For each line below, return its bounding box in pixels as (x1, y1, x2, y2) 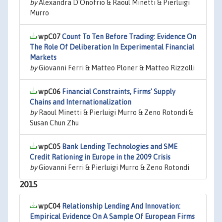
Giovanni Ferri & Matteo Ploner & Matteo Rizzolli (37, 64, 195, 72)
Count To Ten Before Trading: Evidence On (62, 33, 196, 41)
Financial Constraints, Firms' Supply (62, 88, 175, 96)
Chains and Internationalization (30, 98, 131, 106)
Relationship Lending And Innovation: (62, 202, 180, 210)
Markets (30, 54, 56, 61)
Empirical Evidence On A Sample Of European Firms (30, 213, 195, 221)
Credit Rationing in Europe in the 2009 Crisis (30, 153, 170, 161)
